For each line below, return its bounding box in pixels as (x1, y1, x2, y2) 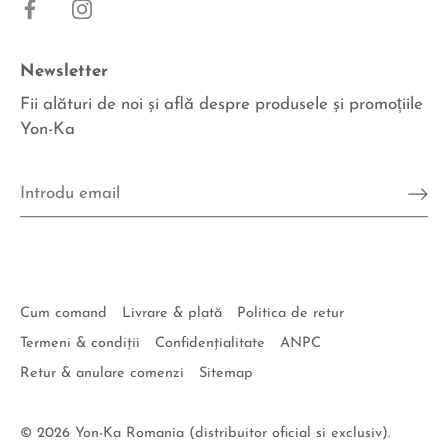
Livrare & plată (122, 306, 222, 321)
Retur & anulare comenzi (20, 366, 184, 381)
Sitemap (199, 366, 253, 381)
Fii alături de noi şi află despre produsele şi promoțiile (20, 95, 423, 113)
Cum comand (20, 306, 107, 321)
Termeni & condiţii (20, 336, 140, 351)
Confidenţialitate (155, 336, 265, 351)
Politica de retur (237, 306, 344, 321)
